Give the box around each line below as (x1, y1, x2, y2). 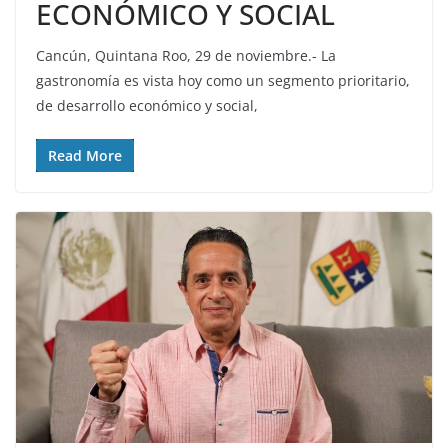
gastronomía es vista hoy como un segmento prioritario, (36, 70, 410, 90)
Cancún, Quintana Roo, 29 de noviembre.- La (36, 45, 336, 65)
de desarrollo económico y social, (36, 95, 258, 115)
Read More (48, 145, 122, 165)
